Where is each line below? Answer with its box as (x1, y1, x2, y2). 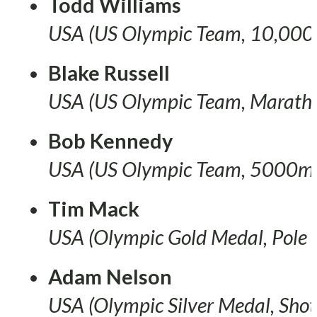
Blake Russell (48, 60, 170, 85)
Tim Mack (48, 196, 139, 221)
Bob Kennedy (48, 128, 173, 153)
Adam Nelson (48, 264, 172, 289)
